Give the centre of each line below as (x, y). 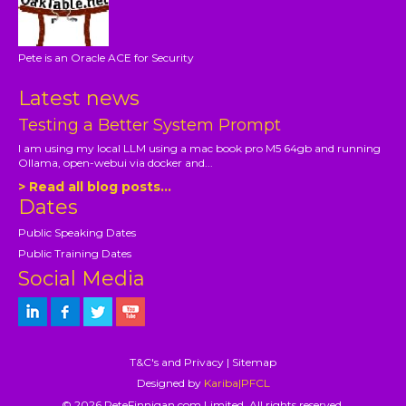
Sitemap (254, 362)
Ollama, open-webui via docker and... (116, 163)
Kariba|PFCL (237, 383)
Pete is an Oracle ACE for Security (106, 58)
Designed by (170, 383)
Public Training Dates (75, 254)
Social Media (82, 279)
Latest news (79, 99)
